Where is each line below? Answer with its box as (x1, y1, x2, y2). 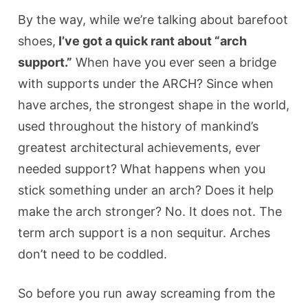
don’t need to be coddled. (18, 246, 168, 261)
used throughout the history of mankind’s (18, 118, 259, 133)
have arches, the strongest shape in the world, (18, 97, 290, 112)
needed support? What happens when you (18, 161, 266, 176)
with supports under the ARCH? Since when (18, 76, 274, 91)
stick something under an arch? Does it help (18, 182, 274, 197)
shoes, (18, 33, 56, 48)
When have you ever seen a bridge (72, 54, 277, 69)
